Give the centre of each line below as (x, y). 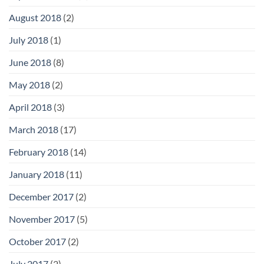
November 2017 (42, 219)
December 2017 (41, 196)
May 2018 (29, 84)
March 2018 (34, 129)
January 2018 (37, 174)
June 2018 (30, 62)
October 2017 (37, 241)
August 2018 (35, 17)
